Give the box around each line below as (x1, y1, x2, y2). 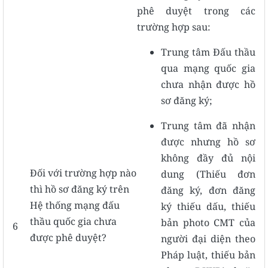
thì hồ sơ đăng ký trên (30, 182, 129, 196)
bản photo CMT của (161, 215, 255, 229)
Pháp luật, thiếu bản (161, 248, 255, 261)
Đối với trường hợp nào (30, 166, 136, 179)
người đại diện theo (161, 232, 255, 245)
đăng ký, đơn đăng (161, 183, 255, 197)
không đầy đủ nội (161, 151, 255, 165)
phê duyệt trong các (137, 4, 255, 17)
